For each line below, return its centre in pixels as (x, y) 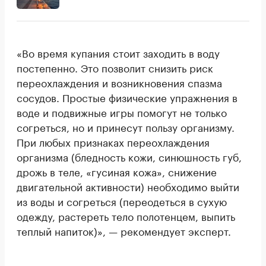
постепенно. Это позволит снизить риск (115, 67)
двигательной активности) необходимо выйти (128, 186)
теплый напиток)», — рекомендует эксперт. (124, 231)
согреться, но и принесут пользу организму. (126, 127)
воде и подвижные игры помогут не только (122, 112)
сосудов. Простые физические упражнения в (127, 97)
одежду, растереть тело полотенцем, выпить (126, 216)
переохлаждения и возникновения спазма (119, 82)
